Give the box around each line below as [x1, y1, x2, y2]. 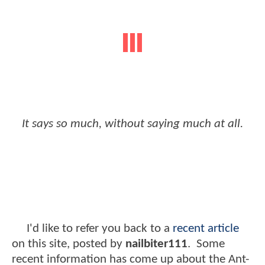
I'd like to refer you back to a [12, 222, 173, 235]
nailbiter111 [125, 237, 188, 250]
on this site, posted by [12, 237, 125, 250]
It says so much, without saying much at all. [22, 117, 243, 130]
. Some [188, 237, 225, 250]
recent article [173, 222, 239, 235]
